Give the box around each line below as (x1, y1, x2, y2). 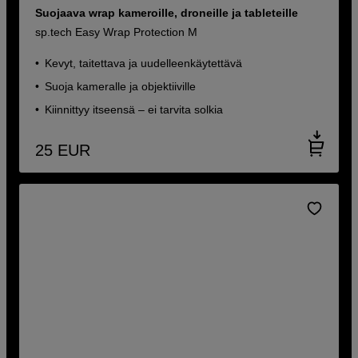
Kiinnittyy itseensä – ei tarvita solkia (45, 102, 224, 116)
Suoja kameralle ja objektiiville (45, 79, 197, 93)
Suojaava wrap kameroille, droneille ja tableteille (35, 6, 299, 19)
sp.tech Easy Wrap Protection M (35, 25, 198, 38)
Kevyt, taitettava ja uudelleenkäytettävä (45, 56, 243, 70)
